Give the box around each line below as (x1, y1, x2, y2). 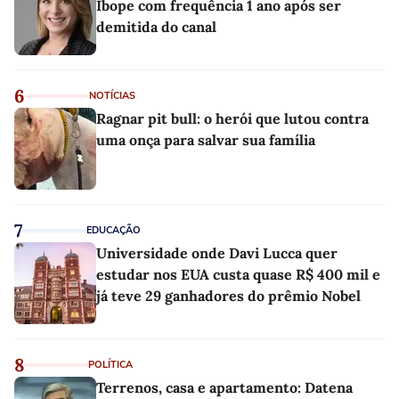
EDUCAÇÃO (86, 224, 141, 238)
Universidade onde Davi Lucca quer (96, 244, 338, 263)
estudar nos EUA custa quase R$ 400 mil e (96, 265, 380, 284)
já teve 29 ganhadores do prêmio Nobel (96, 287, 361, 305)
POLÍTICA (88, 358, 133, 372)
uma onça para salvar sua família (96, 131, 315, 150)
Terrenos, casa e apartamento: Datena (96, 379, 353, 397)
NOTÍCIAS (89, 89, 135, 103)
